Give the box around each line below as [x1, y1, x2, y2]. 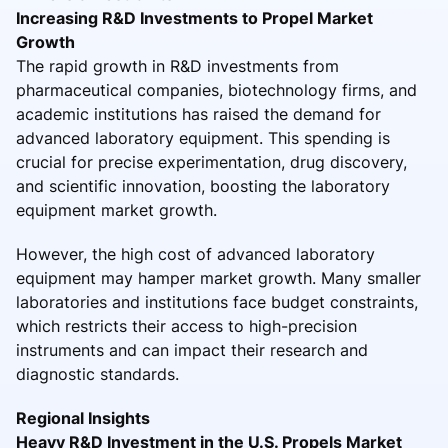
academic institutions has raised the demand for [16, 103, 381, 124]
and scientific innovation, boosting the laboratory [16, 175, 390, 196]
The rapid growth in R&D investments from [16, 55, 339, 76]
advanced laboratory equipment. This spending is [16, 127, 390, 148]
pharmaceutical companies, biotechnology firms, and [16, 79, 417, 100]
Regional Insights [16, 407, 150, 428]
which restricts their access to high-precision [16, 315, 357, 336]
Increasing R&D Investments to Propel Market [16, 7, 373, 28]
